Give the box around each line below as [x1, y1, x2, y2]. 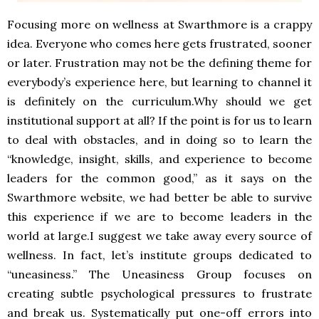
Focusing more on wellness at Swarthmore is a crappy [7, 17, 312, 31]
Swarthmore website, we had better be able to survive [7, 190, 312, 204]
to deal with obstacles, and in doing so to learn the [7, 132, 312, 147]
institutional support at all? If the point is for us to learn [7, 113, 312, 127]
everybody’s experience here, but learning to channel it [7, 75, 312, 89]
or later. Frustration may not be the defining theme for [7, 56, 312, 70]
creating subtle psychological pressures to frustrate [7, 286, 312, 300]
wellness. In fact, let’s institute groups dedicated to [7, 248, 312, 262]
